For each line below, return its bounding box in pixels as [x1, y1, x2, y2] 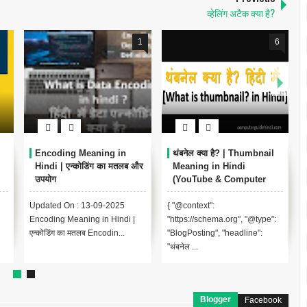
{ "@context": [167, 201, 214, 211]
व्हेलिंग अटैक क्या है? [207, 5, 275, 21]
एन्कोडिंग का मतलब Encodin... [29, 228, 125, 238]
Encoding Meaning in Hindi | [29, 214, 135, 225]
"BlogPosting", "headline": [167, 228, 262, 238]
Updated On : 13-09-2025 [29, 201, 125, 211]
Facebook [245, 295, 282, 306]
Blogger [200, 295, 232, 305]
